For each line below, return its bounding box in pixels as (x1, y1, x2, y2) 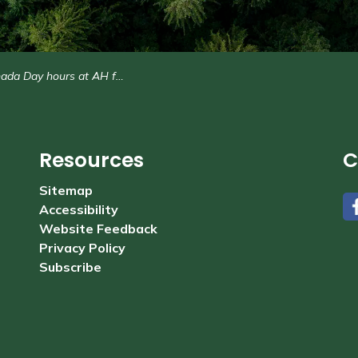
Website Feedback (39, 221, 157, 237)
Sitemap (39, 182, 93, 198)
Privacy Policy (39, 240, 125, 256)
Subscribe (39, 259, 101, 275)
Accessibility (39, 201, 118, 217)
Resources (39, 146, 144, 174)
